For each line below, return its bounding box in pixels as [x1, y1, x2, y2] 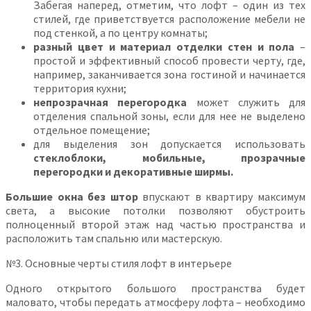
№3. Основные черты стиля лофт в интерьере [6, 255, 232, 270]
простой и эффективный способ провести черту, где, [33, 53, 305, 67]
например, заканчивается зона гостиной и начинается [33, 67, 305, 81]
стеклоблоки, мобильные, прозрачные [33, 150, 305, 165]
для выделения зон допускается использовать [33, 136, 305, 151]
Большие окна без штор [6, 189, 138, 203]
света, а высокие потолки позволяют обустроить [6, 203, 305, 217]
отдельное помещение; [33, 122, 150, 137]
